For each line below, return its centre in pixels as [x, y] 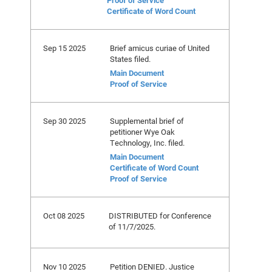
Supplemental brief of [147, 121]
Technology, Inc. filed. [147, 143]
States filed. [130, 59]
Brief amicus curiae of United [160, 48]
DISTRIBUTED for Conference [160, 216]
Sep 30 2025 [64, 121]
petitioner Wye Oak [142, 132]
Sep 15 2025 [64, 48]
